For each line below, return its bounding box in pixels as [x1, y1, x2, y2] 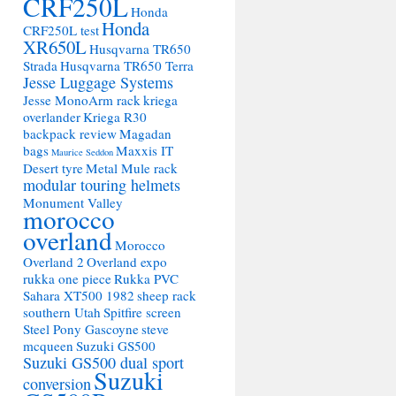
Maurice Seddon [51, 146, 113, 158]
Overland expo [87, 253, 167, 270]
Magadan [119, 125, 171, 142]
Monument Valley [23, 194, 123, 211]
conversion [23, 373, 91, 394]
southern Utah [23, 303, 101, 321]
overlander [23, 108, 80, 126]
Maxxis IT [116, 141, 173, 159]
